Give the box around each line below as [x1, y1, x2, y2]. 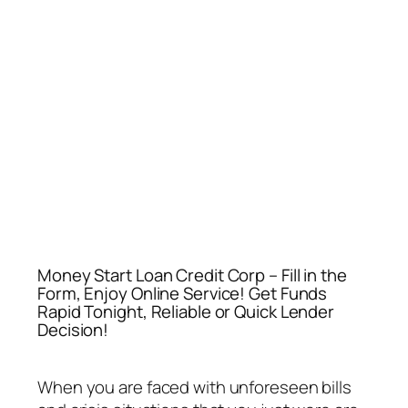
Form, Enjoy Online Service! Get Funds [37, 281, 328, 306]
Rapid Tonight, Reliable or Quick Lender [37, 300, 335, 324]
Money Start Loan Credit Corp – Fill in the [37, 263, 347, 288]
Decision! [37, 318, 109, 342]
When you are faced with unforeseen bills [37, 375, 352, 400]
